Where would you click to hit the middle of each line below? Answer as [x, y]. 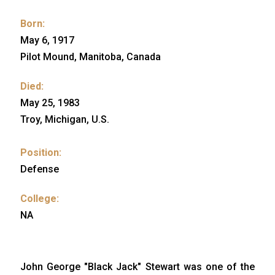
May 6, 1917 [47, 41]
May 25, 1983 [50, 103]
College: [40, 199]
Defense [40, 169]
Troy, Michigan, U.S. [65, 120]
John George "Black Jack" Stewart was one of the [137, 267]
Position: [41, 153]
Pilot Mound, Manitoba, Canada [91, 57]
